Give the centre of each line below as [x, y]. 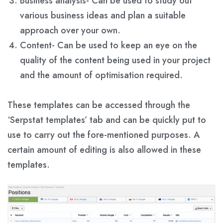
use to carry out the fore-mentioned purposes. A [104, 135]
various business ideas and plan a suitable [103, 16]
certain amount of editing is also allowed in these [104, 150]
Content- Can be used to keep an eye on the [109, 46]
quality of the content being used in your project [115, 60]
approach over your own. [70, 31]
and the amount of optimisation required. [101, 75]
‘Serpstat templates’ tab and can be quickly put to [107, 120]
